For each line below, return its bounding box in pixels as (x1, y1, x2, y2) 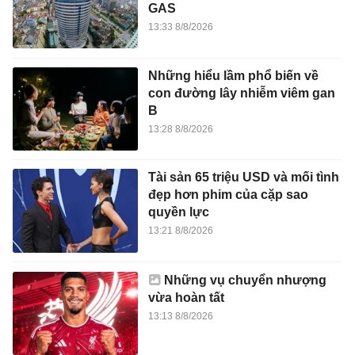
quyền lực (147, 205, 209, 219)
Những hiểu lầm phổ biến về (147, 68, 319, 82)
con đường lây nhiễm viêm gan (147, 86, 335, 100)
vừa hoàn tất (147, 290, 224, 304)
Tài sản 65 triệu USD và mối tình (147, 170, 339, 185)
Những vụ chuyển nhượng (163, 273, 326, 287)
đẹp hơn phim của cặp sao (147, 188, 308, 202)
